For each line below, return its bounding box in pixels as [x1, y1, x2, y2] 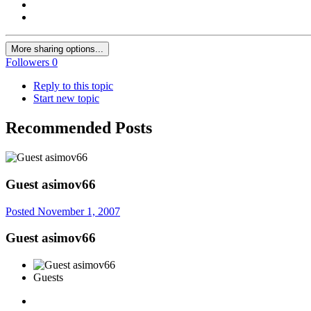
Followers [6, 56, 49, 69]
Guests [33, 271, 63, 284]
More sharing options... [11, 44, 103, 55]
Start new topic [33, 92, 99, 105]
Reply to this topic [33, 80, 113, 92]
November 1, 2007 [37, 205, 120, 217]
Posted [6, 205, 37, 217]
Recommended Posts [6, 119, 152, 137]
